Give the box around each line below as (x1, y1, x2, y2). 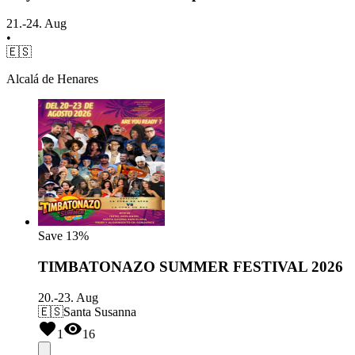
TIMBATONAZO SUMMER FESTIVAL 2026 (38, 258, 343, 276)
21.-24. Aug (6, 17, 67, 31)
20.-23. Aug (38, 290, 98, 304)
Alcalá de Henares (6, 72, 98, 86)
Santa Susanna (63, 304, 136, 319)
